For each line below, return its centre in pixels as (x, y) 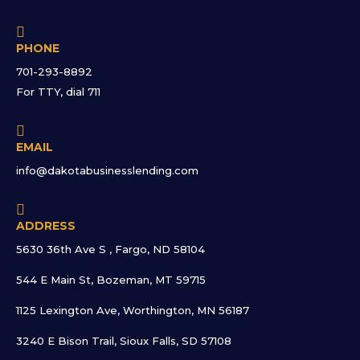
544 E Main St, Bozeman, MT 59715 (111, 280)
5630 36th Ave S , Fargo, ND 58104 (110, 250)
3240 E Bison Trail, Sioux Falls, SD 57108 (124, 341)
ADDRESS (46, 226)
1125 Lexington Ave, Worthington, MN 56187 (133, 311)
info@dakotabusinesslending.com (107, 171)
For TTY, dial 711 (58, 92)
